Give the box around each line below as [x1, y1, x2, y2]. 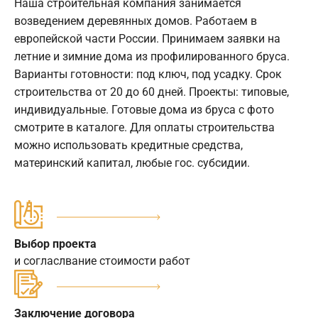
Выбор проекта [14, 236, 97, 251]
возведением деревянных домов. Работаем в [14, 13, 257, 28]
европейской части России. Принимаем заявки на [14, 31, 280, 45]
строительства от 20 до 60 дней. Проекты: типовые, [14, 84, 289, 99]
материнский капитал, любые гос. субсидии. [14, 155, 250, 170]
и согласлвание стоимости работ [14, 253, 190, 268]
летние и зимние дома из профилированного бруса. [14, 49, 290, 63]
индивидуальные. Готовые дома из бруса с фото [14, 102, 274, 116]
